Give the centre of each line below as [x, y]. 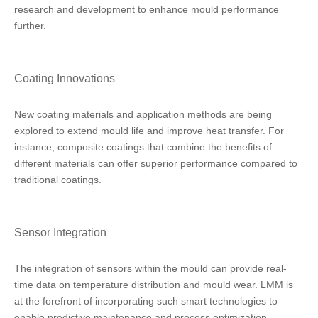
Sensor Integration [60, 232]
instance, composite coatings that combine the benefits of [143, 147]
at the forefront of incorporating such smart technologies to [146, 301]
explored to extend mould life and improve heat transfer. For [149, 131]
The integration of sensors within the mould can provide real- [150, 268]
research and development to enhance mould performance [147, 9]
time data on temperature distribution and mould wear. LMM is [154, 285]
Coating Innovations [65, 78]
